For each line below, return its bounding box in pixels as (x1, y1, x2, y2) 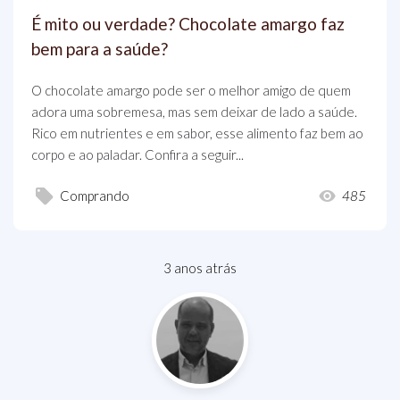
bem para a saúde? (31, 38, 168, 59)
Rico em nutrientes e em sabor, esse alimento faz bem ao (31, 125, 363, 141)
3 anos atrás (163, 259, 237, 276)
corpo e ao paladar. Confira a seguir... (31, 146, 244, 162)
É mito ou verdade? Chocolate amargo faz (31, 13, 345, 34)
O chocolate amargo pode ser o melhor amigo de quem (31, 82, 351, 98)
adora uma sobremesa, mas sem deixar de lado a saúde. (31, 104, 357, 120)
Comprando (60, 187, 129, 204)
